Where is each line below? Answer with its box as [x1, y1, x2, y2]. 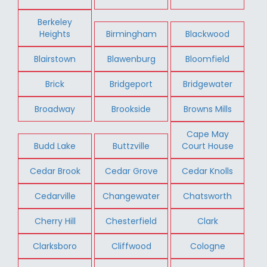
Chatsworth [183, 190, 232, 202]
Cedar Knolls [182, 164, 234, 177]
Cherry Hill [34, 215, 76, 227]
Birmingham [105, 27, 157, 40]
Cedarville [34, 190, 76, 202]
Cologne [190, 240, 225, 252]
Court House [181, 139, 234, 152]
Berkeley [38, 15, 73, 28]
